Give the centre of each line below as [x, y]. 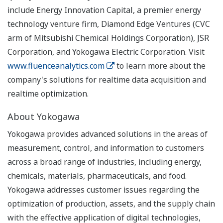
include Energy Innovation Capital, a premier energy [104, 10]
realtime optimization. [48, 93]
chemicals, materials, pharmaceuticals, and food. [97, 175]
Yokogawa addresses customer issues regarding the [104, 189]
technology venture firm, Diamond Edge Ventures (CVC [109, 24]
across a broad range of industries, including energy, [105, 162]
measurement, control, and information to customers [106, 148]
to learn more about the [160, 65]
